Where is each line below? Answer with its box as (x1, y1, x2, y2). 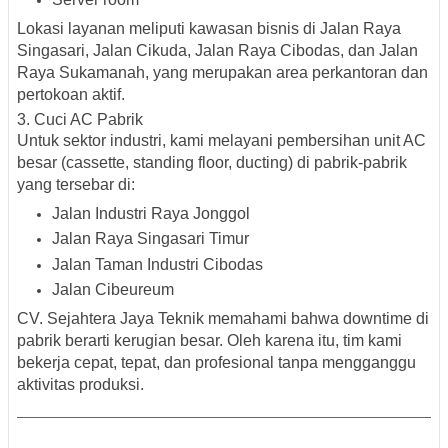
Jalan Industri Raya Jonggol (52, 204, 250, 222)
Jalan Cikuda (93, 41, 187, 59)
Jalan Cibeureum (52, 281, 174, 299)
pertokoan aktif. (17, 85, 125, 103)
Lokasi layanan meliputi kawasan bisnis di (17, 19, 320, 37)
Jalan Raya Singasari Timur (52, 230, 249, 248)
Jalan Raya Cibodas (195, 41, 340, 59)
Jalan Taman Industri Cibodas (52, 255, 263, 273)
